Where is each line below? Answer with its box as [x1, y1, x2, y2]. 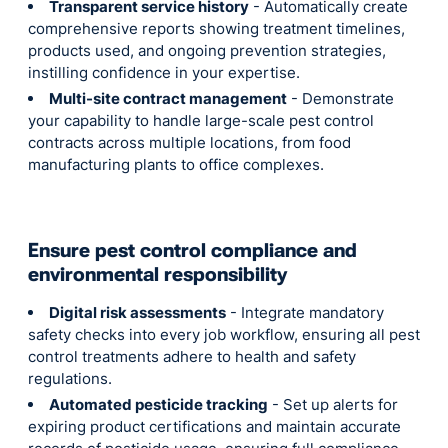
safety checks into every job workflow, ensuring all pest [28, 325, 420, 345]
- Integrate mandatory [226, 303, 384, 323]
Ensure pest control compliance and [28, 238, 357, 263]
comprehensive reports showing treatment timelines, [28, 19, 405, 39]
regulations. [28, 369, 112, 389]
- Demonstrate [287, 89, 394, 109]
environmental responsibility [28, 262, 287, 287]
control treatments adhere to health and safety [28, 347, 356, 367]
